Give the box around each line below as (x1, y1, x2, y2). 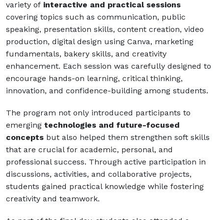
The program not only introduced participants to (6, 108, 191, 117)
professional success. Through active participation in (6, 157, 206, 166)
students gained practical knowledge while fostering (6, 181, 204, 191)
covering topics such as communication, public (6, 12, 186, 22)
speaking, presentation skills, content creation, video (6, 24, 204, 34)
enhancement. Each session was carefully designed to (6, 61, 211, 71)
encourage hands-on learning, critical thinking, (6, 73, 183, 83)
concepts (6, 132, 44, 142)
